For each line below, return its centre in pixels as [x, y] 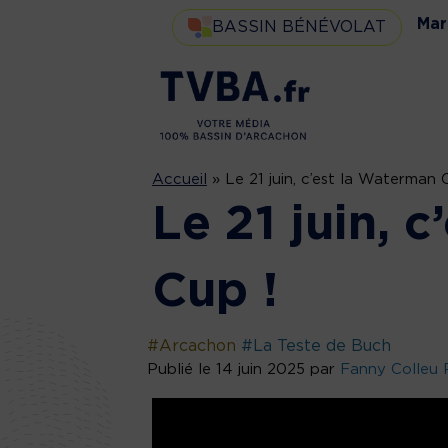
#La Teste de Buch [316, 345]
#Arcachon [191, 345]
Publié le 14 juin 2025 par [243, 369]
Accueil [179, 179]
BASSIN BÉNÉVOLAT [299, 26]
